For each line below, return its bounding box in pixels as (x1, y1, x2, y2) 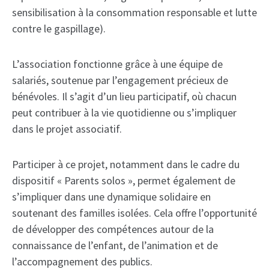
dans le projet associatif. (12, 122, 122, 136)
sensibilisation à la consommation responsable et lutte (12, 5, 257, 20)
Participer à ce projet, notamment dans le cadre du (12, 157, 240, 172)
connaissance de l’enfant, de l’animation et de (12, 238, 218, 253)
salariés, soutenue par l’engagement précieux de (12, 73, 228, 88)
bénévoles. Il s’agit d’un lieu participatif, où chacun (12, 89, 237, 104)
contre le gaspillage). (12, 22, 106, 36)
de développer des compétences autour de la (12, 222, 214, 237)
